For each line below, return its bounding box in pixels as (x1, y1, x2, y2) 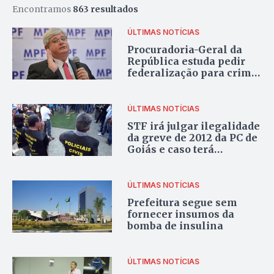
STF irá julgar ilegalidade (127, 120, 261, 133)
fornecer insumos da (127, 208, 235, 221)
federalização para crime (127, 67, 258, 80)
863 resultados (73, 3, 138, 15)
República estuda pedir (127, 55, 246, 68)
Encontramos (12, 3, 73, 15)
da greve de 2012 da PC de (127, 131, 258, 144)
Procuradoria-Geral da (127, 43, 243, 56)
